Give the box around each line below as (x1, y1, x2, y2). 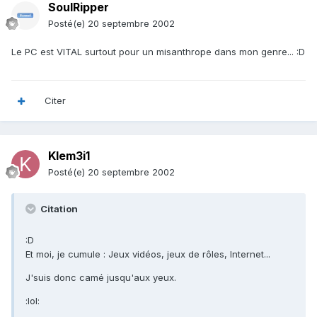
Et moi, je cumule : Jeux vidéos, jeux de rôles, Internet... (25, 248, 270, 260)
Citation (38, 203, 78, 215)
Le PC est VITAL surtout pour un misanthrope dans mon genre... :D (11, 46, 305, 58)
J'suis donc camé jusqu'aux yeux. (25, 272, 176, 284)
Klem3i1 (48, 149, 90, 163)
